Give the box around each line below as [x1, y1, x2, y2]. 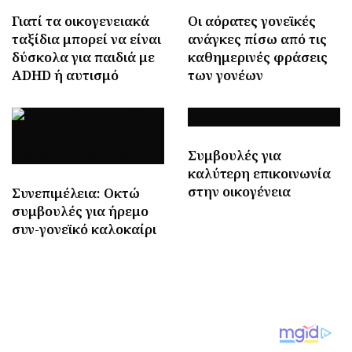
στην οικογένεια [188, 181, 291, 200]
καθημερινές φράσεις [188, 47, 328, 66]
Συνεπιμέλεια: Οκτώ [12, 183, 140, 202]
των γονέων [188, 65, 263, 84]
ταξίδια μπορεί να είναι [12, 29, 161, 48]
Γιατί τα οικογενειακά [12, 11, 149, 30]
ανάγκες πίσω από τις [188, 29, 327, 48]
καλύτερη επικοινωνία [188, 163, 331, 182]
